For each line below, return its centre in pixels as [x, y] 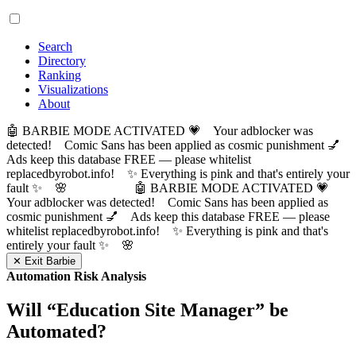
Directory [62, 61]
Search [55, 46]
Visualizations [73, 89]
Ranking [60, 75]
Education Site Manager [156, 310]
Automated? [56, 331]
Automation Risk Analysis [76, 276]
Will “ [31, 310]
